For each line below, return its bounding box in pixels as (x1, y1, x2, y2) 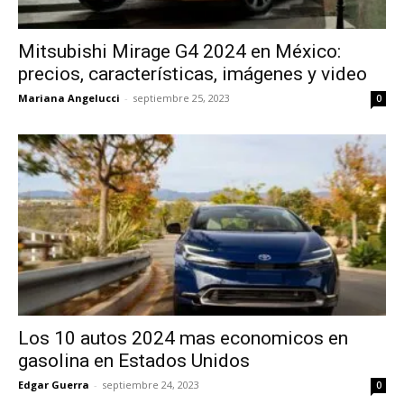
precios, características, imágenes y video (18, 62, 367, 85)
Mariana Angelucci (18, 90, 120, 105)
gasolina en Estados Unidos (18, 350, 250, 372)
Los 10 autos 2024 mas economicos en (18, 327, 348, 350)
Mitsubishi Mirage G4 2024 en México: (18, 40, 341, 62)
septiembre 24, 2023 (102, 378, 199, 392)
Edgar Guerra (18, 378, 89, 392)
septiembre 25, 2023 (133, 90, 230, 105)
